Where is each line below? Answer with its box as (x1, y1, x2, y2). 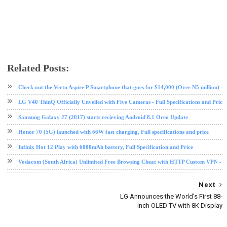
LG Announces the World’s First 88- (120, 193, 223, 201)
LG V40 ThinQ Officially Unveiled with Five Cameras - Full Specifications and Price (18, 99, 225, 105)
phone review (87, 74, 121, 81)
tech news (120, 74, 143, 81)
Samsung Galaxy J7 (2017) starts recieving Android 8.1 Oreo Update (18, 113, 188, 120)
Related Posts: (7, 62, 69, 74)
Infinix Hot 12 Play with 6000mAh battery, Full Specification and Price (18, 143, 193, 150)
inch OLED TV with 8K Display (137, 202, 223, 210)
